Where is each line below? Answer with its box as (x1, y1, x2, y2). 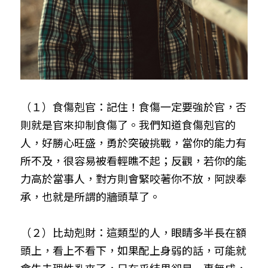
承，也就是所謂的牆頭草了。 (20, 188, 160, 204)
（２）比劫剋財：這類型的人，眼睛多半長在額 (20, 224, 246, 240)
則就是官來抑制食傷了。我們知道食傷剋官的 (20, 117, 236, 132)
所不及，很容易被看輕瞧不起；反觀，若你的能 (20, 153, 246, 168)
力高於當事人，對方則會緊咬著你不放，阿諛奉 (20, 170, 246, 186)
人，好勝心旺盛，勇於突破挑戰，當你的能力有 (20, 135, 246, 150)
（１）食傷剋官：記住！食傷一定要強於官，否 (20, 99, 246, 114)
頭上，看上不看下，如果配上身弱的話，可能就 (20, 242, 246, 258)
